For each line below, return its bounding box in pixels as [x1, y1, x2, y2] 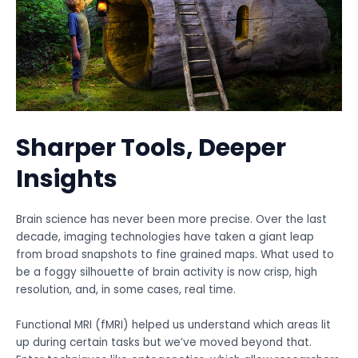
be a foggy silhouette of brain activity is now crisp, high [16, 265, 317, 280]
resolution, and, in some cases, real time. [16, 282, 236, 298]
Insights [16, 162, 117, 197]
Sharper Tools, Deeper [16, 131, 286, 165]
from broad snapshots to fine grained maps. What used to [16, 247, 334, 263]
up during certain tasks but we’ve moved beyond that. [16, 335, 312, 351]
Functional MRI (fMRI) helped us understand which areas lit [16, 317, 331, 333]
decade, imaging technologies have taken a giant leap [16, 229, 314, 245]
